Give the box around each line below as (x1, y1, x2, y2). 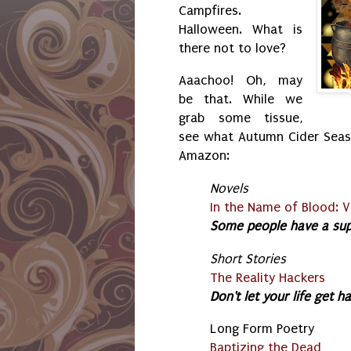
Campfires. (179, 2, 241, 18)
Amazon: (179, 148, 233, 164)
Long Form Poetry (210, 321, 314, 337)
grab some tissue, (179, 110, 303, 126)
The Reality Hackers (210, 270, 325, 285)
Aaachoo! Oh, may (179, 73, 303, 89)
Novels (210, 181, 256, 196)
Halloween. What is (179, 21, 303, 37)
